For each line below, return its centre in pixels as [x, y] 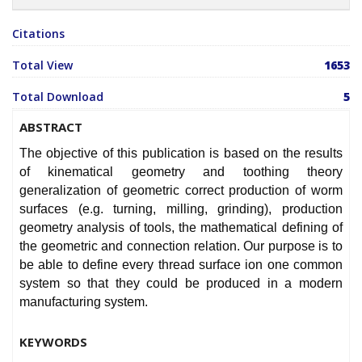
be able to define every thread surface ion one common [181, 265]
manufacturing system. [84, 302]
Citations [38, 34]
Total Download [58, 97]
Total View [42, 65]
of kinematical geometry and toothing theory [181, 172]
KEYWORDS [53, 342]
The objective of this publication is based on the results [181, 154]
